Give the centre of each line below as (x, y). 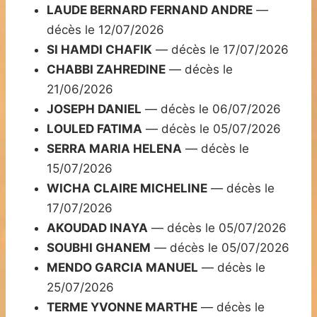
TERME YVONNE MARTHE (122, 307)
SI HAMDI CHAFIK (99, 50)
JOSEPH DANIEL (94, 109)
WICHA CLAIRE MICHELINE (127, 189)
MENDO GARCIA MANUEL (122, 268)
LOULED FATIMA (94, 129)
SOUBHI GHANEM (99, 248)
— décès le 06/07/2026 (211, 109)
